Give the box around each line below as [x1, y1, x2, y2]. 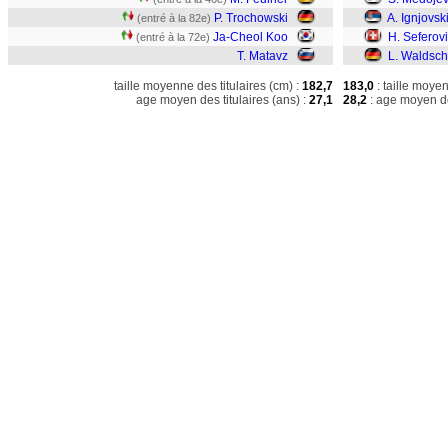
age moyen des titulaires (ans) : [136, 93, 306, 107]
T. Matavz [237, 49, 288, 63]
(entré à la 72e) [136, 31, 210, 43]
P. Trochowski [214, 11, 288, 25]
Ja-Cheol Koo [213, 30, 288, 44]
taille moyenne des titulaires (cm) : [114, 79, 299, 93]
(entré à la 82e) [137, 12, 211, 24]
